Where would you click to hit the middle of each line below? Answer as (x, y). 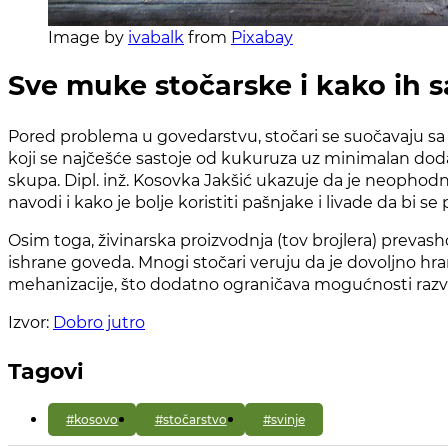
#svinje (283, 419)
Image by (88, 37)
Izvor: (30, 322)
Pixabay (262, 37)
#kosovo (92, 419)
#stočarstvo (190, 419)
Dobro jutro (99, 322)
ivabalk (156, 37)
